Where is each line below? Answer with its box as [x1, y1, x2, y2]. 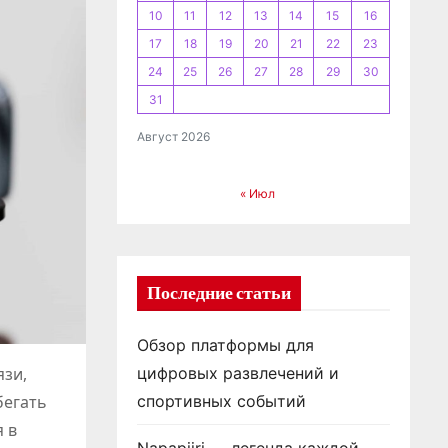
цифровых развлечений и [137, 363, 339, 383]
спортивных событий [137, 391, 306, 411]
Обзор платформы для [137, 335, 314, 355]
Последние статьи [147, 282, 291, 304]
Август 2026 [137, 129, 210, 144]
